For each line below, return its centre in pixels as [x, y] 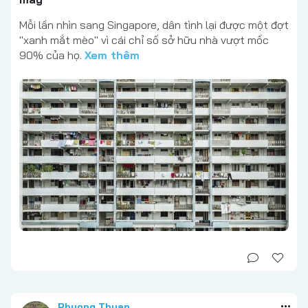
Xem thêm [112, 55]
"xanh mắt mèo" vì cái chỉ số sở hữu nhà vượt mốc [144, 40]
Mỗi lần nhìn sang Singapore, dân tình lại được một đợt [154, 25]
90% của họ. [52, 55]
